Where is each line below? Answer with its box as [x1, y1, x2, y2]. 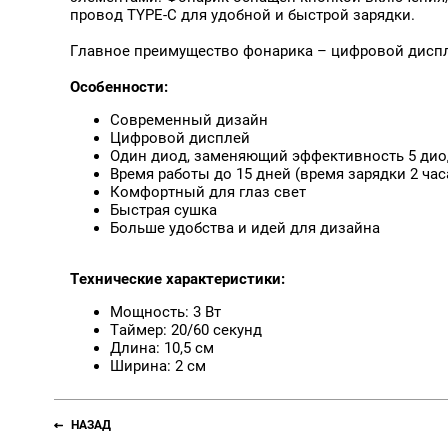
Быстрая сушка [110, 201, 217, 220]
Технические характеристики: [70, 270, 285, 289]
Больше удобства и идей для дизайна [110, 219, 380, 238]
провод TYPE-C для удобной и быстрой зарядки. [70, 6, 415, 25]
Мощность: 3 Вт [110, 303, 221, 322]
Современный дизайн [110, 111, 268, 130]
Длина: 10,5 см [110, 339, 214, 358]
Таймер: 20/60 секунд [110, 321, 262, 340]
